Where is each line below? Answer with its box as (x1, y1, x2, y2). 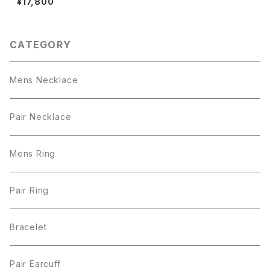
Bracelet (10, 222, 47, 233)
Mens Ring (10, 148, 56, 159)
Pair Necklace (10, 111, 72, 122)
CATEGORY (10, 39, 72, 51)
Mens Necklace (10, 75, 78, 86)
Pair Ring (10, 185, 49, 196)
